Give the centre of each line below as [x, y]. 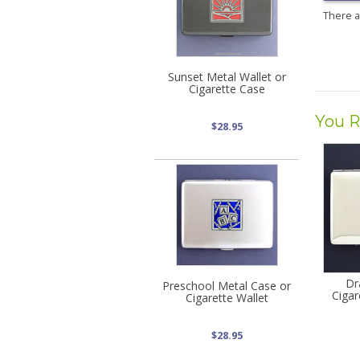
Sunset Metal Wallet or [227, 76]
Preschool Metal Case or [227, 285]
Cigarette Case [227, 88]
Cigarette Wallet [227, 297]
